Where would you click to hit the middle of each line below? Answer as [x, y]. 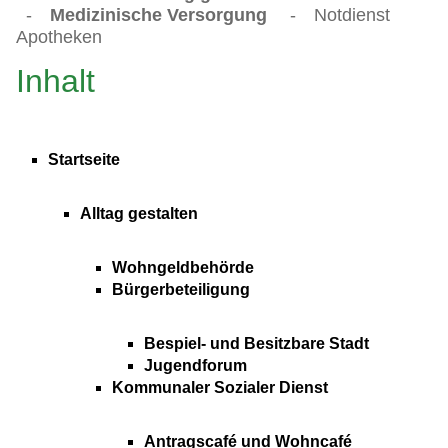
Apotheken [59, 36]
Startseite [84, 160]
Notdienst [352, 14]
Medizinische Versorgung [158, 14]
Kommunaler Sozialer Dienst [220, 388]
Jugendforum [195, 366]
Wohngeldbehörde [183, 268]
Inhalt [55, 81]
